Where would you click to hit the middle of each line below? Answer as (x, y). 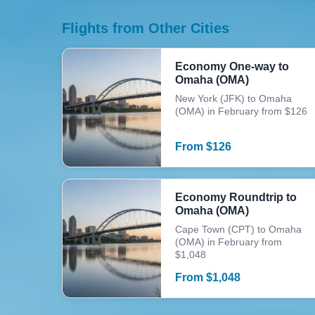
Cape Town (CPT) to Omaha (238, 229)
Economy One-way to (232, 66)
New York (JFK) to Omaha (233, 98)
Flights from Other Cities (146, 28)
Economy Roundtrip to (236, 197)
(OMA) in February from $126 (241, 111)
